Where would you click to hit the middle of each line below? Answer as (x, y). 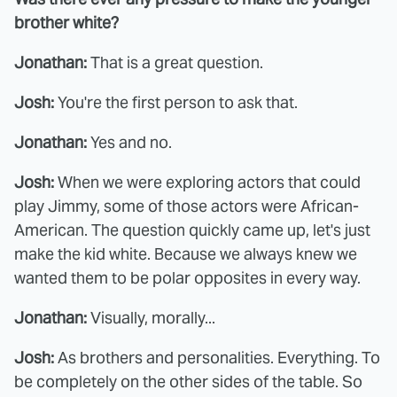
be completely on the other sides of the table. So (188, 382)
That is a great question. (175, 63)
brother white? (66, 23)
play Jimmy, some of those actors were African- (187, 206)
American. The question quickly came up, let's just (192, 230)
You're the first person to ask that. (176, 103)
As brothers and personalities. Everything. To (219, 358)
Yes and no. (129, 143)
